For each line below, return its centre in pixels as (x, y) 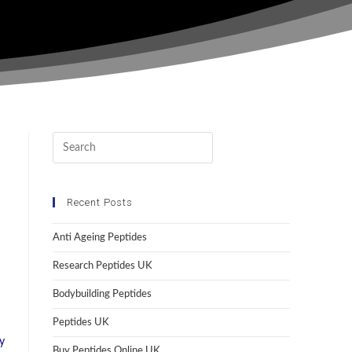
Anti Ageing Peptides (99, 238)
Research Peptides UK (102, 266)
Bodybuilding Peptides (102, 295)
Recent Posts (99, 203)
